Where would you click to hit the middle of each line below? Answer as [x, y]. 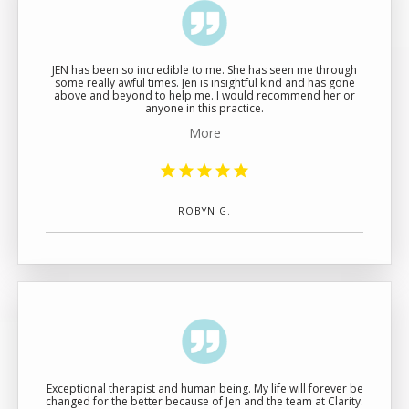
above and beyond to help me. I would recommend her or [204, 95]
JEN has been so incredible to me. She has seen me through [204, 70]
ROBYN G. [204, 211]
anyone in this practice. [204, 108]
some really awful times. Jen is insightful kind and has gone [204, 83]
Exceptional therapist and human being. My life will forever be [204, 388]
